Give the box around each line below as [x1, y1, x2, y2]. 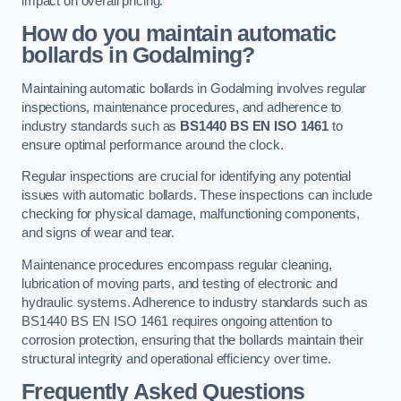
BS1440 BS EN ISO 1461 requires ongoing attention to [21, 313, 332, 328]
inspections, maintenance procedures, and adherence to [21, 99, 342, 115]
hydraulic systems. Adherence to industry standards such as [21, 294, 368, 310]
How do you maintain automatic [21, 21, 337, 47]
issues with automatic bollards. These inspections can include [21, 188, 373, 203]
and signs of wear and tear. [21, 226, 175, 241]
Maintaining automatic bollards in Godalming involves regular [21, 81, 367, 96]
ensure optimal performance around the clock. [21, 137, 284, 152]
